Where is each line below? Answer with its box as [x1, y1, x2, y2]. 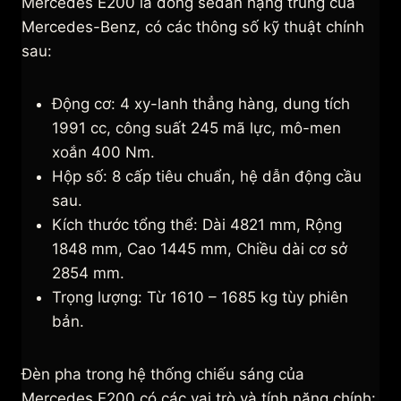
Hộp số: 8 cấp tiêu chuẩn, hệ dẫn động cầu [52, 167, 362, 186]
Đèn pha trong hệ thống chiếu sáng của [21, 365, 304, 384]
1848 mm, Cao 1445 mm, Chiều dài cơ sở [52, 240, 347, 259]
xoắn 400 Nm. [52, 143, 159, 162]
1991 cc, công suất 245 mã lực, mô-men [52, 119, 341, 138]
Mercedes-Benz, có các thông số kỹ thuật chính [21, 18, 364, 37]
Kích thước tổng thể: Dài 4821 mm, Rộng [52, 216, 342, 235]
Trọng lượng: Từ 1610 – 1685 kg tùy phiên [52, 288, 348, 307]
